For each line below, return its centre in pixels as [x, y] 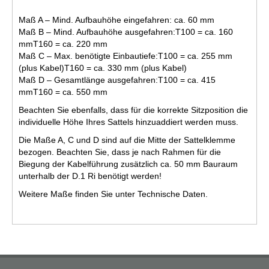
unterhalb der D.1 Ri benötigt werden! [90, 176]
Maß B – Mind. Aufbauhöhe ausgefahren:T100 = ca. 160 [126, 32]
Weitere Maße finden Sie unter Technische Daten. [113, 194]
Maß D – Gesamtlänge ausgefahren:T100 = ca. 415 [117, 80]
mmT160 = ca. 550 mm [63, 92]
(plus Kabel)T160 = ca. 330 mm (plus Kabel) [103, 68]
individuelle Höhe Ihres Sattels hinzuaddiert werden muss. [128, 122]
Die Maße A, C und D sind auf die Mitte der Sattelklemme [127, 140]
